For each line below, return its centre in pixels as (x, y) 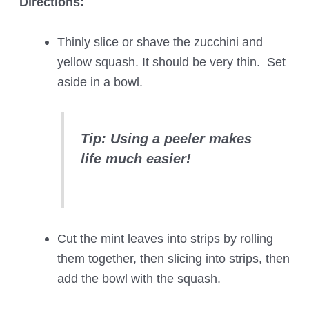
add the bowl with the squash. (139, 279)
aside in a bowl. (100, 81)
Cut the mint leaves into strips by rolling (165, 239)
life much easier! (136, 159)
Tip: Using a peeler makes (167, 139)
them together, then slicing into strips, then (173, 259)
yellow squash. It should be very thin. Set (171, 61)
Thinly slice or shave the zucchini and (160, 41)
